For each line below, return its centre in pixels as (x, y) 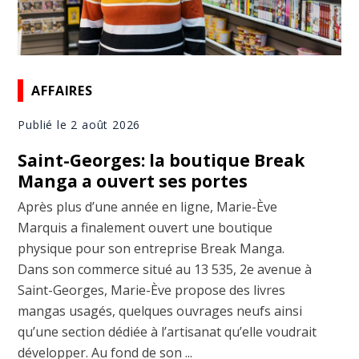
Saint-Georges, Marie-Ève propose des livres (152, 290)
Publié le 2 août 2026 (79, 125)
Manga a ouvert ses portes (133, 182)
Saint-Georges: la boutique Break (161, 161)
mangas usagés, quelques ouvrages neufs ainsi (160, 311)
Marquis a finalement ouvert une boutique (145, 228)
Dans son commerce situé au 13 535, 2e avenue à (165, 270)
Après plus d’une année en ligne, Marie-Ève (148, 207)
